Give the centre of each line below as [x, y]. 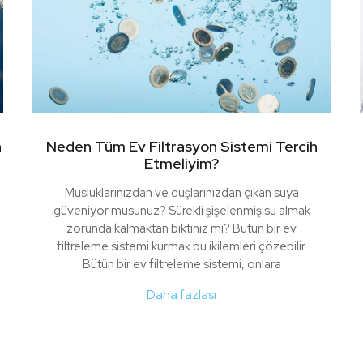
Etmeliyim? [181, 164]
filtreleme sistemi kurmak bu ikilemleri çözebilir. [181, 247]
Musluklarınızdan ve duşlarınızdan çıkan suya [181, 193]
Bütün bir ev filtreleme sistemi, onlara [181, 265]
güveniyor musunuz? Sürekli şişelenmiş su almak [181, 211]
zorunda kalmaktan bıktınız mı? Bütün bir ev [181, 229]
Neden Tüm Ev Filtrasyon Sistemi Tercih [181, 147]
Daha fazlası [181, 295]
